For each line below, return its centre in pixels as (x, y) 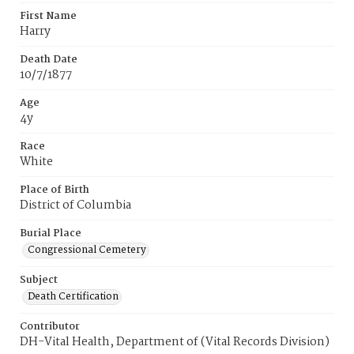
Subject (39, 280)
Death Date (49, 60)
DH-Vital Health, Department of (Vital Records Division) (175, 342)
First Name (48, 16)
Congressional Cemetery (87, 250)
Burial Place (51, 233)
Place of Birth (55, 190)
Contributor (50, 327)
